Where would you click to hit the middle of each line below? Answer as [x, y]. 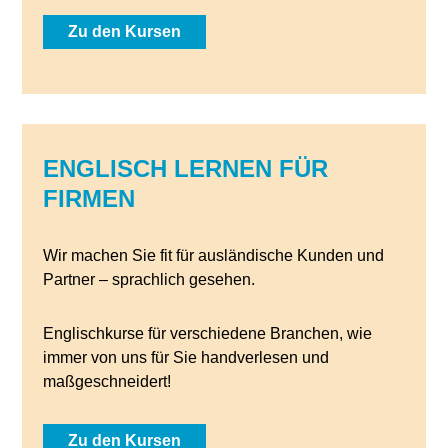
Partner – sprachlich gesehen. [148, 279]
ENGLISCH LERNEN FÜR [185, 168]
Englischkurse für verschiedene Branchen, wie [207, 333]
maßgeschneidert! [106, 381]
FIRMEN [88, 198]
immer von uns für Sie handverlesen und [185, 357]
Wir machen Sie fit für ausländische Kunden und [213, 255]
